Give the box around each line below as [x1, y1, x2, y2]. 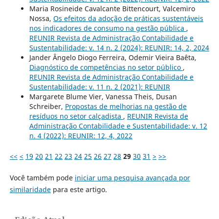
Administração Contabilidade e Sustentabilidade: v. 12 [29, 121, 207, 131]
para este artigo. [50, 184, 107, 194]
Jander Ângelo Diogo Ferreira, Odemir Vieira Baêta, [29, 52, 197, 62]
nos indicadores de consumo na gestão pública [29, 23, 186, 33]
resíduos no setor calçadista [29, 111, 123, 121]
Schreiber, [29, 101, 65, 111]
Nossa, [29, 13, 53, 23]
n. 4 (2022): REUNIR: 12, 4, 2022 [29, 131, 132, 140]
